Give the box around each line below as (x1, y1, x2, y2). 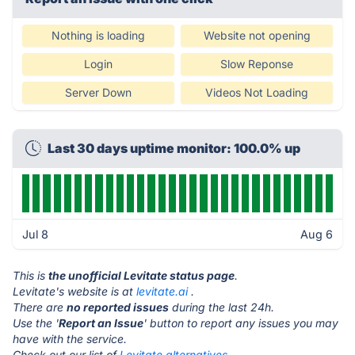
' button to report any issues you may (143, 316, 338, 330)
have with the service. (13, 332, 127, 345)
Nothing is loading (52, 29, 145, 42)
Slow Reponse (220, 57, 293, 71)
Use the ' (13, 316, 59, 330)
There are (13, 300, 67, 314)
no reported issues (67, 300, 169, 314)
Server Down (65, 86, 132, 99)
